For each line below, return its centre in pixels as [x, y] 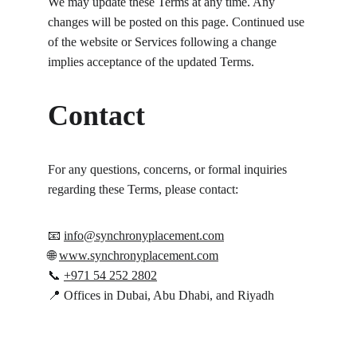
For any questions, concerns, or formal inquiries [169, 169]
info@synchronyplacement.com [144, 235]
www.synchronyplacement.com [139, 255]
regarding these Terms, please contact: [143, 189]
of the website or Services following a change [164, 42]
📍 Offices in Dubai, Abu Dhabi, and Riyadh [161, 295]
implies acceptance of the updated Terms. [151, 62]
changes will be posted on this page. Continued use [178, 22]
